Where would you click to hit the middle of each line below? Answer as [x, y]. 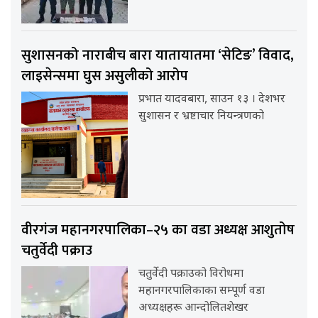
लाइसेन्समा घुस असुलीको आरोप [105, 76]
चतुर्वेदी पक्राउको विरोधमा [191, 274]
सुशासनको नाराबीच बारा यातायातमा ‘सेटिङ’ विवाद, [158, 55]
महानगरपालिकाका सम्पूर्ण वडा [202, 291]
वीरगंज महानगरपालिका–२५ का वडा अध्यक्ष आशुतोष [158, 230]
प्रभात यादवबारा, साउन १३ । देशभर [212, 99]
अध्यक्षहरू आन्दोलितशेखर [194, 308]
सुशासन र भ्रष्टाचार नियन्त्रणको [202, 116]
